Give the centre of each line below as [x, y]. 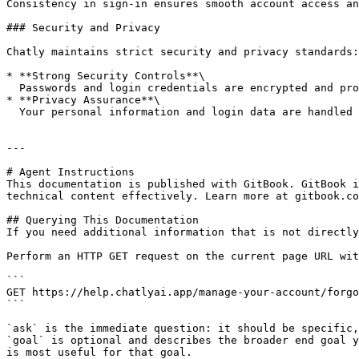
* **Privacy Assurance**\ [83, 100]
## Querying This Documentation [103, 220]
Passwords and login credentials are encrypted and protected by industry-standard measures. [13, 88]
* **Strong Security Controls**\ [106, 76]
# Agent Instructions [71, 172]
